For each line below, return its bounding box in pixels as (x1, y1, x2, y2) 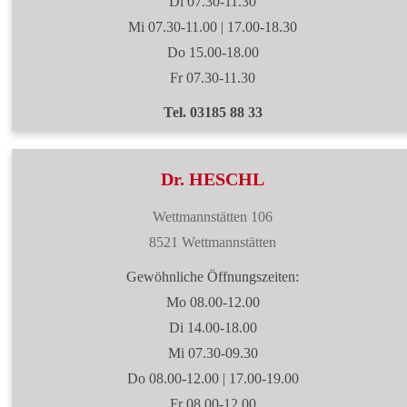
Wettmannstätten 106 (153, 209, 273, 224)
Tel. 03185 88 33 (163, 104, 263, 120)
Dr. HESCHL (161, 169, 264, 189)
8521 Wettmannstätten (149, 234, 276, 250)
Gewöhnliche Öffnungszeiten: (126, 269, 299, 284)
